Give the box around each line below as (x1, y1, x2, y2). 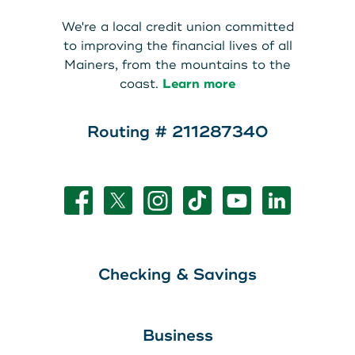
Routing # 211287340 (87, 121, 268, 142)
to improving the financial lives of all (63, 37, 292, 54)
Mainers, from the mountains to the (64, 56, 291, 73)
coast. (120, 75, 162, 92)
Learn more (162, 75, 235, 92)
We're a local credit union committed (61, 18, 294, 35)
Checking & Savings (98, 264, 257, 284)
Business (142, 325, 213, 345)
